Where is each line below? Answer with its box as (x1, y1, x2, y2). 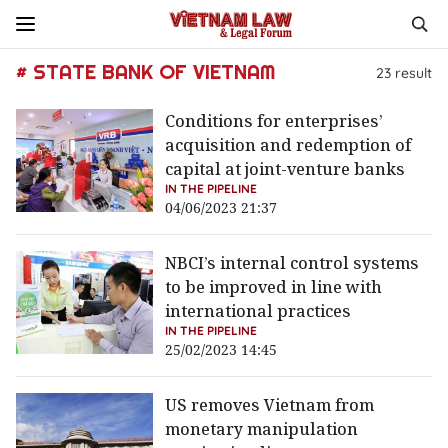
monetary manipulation (165, 418, 359, 440)
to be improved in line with (165, 276, 383, 298)
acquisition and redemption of (165, 134, 412, 156)
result (391, 63, 432, 82)
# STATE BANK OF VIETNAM (16, 59, 275, 85)
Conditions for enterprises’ (165, 110, 384, 132)
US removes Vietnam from (165, 394, 375, 416)
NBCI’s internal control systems (165, 252, 420, 274)
